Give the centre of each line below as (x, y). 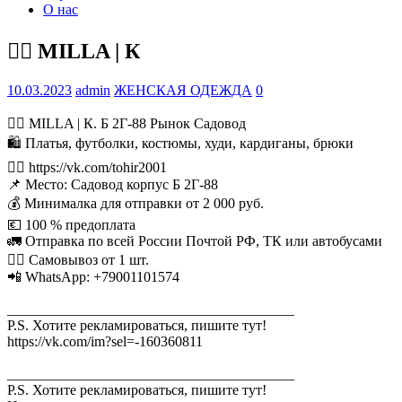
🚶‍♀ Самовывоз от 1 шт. (78, 260)
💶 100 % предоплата (71, 225)
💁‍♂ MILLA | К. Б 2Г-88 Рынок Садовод (127, 124)
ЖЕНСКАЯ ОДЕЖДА (183, 91)
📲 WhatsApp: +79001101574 (93, 277)
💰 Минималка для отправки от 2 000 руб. (135, 204)
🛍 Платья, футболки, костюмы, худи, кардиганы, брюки (180, 144)
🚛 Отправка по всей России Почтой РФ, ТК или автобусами (195, 241)
